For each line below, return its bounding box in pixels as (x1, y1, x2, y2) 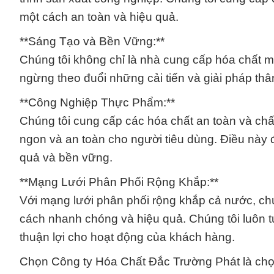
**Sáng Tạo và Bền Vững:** (20, 34, 165, 48)
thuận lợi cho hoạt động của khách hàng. (20, 230, 235, 243)
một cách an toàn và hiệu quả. (20, 10, 179, 23)
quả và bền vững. (20, 150, 113, 164)
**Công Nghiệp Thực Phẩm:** (20, 95, 175, 109)
